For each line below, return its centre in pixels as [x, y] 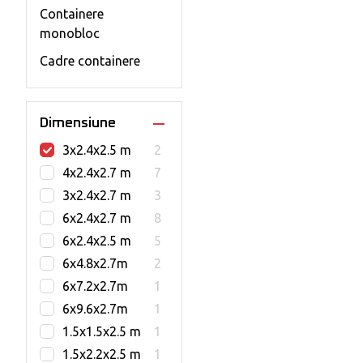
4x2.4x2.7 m [97, 173]
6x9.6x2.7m [95, 309]
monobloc [70, 33]
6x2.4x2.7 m [97, 218]
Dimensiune [78, 123]
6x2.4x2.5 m [97, 241]
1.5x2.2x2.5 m [102, 354]
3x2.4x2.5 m [97, 150]
